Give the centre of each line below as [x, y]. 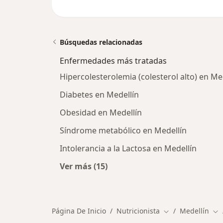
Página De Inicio [79, 211]
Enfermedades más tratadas [113, 61]
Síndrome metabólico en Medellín [123, 130]
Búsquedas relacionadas [101, 42]
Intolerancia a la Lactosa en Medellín [128, 148]
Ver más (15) [84, 166]
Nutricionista [138, 211]
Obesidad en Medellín [101, 112]
